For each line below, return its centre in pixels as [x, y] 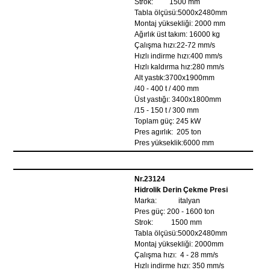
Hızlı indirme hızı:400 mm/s [179, 56]
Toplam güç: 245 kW [168, 121]
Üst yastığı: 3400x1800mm [178, 99]
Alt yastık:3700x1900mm [175, 78]
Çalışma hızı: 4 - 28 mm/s [177, 255]
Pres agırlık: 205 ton [168, 132]
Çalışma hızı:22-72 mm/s [175, 45]
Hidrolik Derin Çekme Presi [181, 190]
